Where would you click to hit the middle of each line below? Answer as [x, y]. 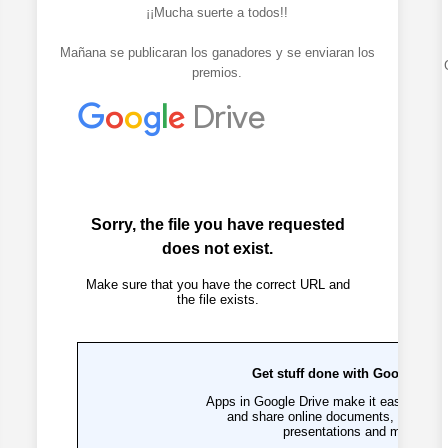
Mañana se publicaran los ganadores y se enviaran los [217, 52]
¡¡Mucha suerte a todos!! [217, 12]
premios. [217, 72]
